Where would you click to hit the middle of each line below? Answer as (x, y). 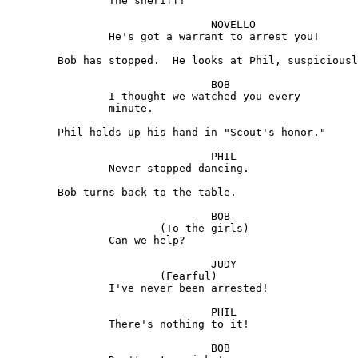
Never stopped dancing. (58, 169)
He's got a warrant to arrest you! (58, 37)
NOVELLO (109, 25)
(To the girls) (83, 229)
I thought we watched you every (58, 97)
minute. (58, 109)
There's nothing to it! (58, 324)
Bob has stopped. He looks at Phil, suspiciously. (32, 61)
